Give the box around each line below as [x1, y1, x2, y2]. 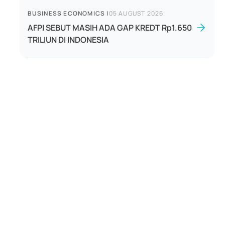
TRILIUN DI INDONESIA [27, 34, 109, 45]
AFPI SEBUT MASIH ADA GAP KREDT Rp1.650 [27, 22, 192, 33]
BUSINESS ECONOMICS [27, 9, 105, 18]
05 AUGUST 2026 [108, 9, 164, 18]
